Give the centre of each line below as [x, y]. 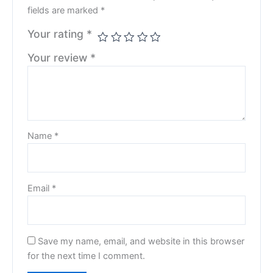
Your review [59, 57]
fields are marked [64, 10]
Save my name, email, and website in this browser [141, 241]
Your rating [57, 34]
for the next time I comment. [87, 256]
